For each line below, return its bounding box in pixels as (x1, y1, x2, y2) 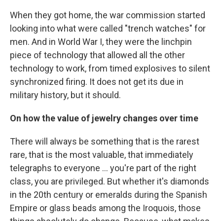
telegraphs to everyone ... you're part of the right (10, 163, 196, 174)
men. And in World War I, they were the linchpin (10, 37, 192, 47)
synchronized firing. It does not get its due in (10, 76, 184, 87)
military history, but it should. (10, 90, 121, 101)
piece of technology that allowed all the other (10, 50, 185, 61)
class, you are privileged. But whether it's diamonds (10, 176, 209, 187)
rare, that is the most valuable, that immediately (10, 149, 193, 160)
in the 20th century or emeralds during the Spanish (10, 189, 207, 200)
